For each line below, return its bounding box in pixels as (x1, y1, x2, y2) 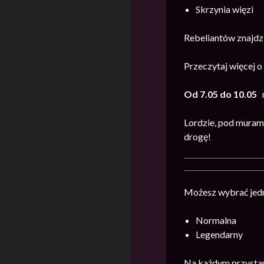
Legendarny (196, 229, 243, 240)
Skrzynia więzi (196, 4, 253, 15)
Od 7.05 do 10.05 (184, 88, 257, 100)
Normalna (196, 214, 236, 226)
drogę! (184, 131, 211, 143)
